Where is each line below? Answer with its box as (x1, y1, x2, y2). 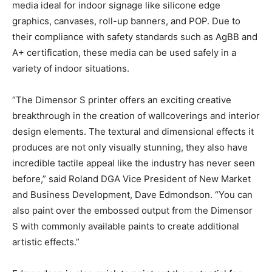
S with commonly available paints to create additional (12, 220, 239, 233)
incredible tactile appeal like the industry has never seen (12, 157, 255, 169)
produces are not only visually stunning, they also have (12, 141, 248, 154)
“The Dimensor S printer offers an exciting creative (12, 94, 231, 106)
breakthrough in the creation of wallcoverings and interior (12, 110, 260, 122)
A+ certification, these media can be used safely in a (12, 47, 236, 59)
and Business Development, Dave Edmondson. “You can (12, 189, 253, 201)
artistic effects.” (12, 236, 80, 248)
